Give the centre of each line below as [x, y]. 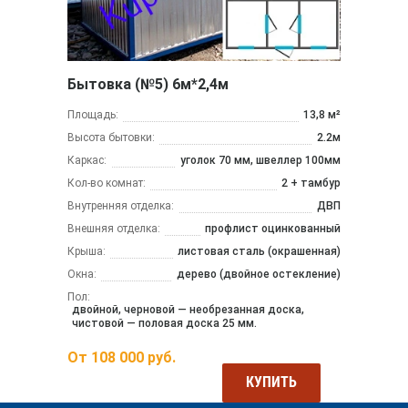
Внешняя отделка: [114, 229]
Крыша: [87, 252]
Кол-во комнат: [107, 184]
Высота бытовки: [111, 138]
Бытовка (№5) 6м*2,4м [148, 85]
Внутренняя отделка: [121, 206]
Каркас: [87, 161]
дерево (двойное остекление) [259, 275]
